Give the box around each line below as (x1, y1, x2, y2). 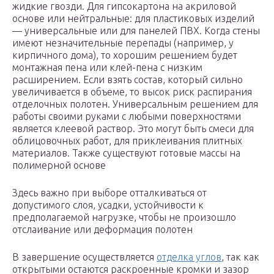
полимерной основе (12, 160, 106, 171)
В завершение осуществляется (12, 251, 157, 263)
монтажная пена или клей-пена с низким (12, 62, 202, 73)
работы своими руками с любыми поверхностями (12, 111, 241, 122)
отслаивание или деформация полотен (12, 224, 193, 235)
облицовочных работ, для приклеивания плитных (12, 135, 242, 147)
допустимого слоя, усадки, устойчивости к (12, 199, 204, 211)
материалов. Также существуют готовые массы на (12, 147, 240, 159)
